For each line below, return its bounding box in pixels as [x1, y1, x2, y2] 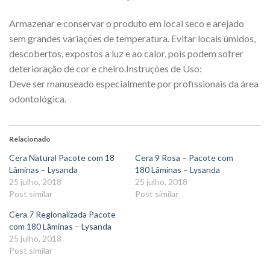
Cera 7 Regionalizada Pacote [9, 209, 116, 219]
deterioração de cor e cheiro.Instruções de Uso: [9, 62, 202, 74]
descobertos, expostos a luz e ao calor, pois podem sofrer [9, 47, 243, 59]
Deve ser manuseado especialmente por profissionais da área [9, 77, 259, 89]
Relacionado [9, 134, 51, 143]
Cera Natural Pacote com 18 [9, 152, 115, 163]
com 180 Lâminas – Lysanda [9, 221, 111, 231]
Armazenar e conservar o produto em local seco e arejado [9, 17, 244, 29]
